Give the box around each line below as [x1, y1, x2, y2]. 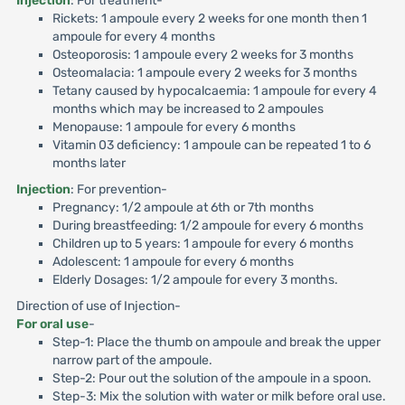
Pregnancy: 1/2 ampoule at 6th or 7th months [52, 200, 314, 215]
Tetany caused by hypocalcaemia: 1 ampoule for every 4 [52, 83, 377, 99]
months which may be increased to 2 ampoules [52, 101, 324, 117]
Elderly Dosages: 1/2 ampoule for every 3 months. [52, 272, 338, 287]
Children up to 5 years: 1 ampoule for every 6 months [52, 236, 353, 251]
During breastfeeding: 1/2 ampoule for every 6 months [52, 218, 363, 233]
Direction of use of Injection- [15, 298, 181, 314]
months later [52, 155, 126, 171]
